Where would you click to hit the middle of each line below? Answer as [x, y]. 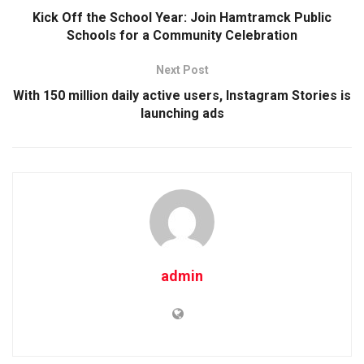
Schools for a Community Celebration [182, 35]
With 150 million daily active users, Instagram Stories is [182, 95]
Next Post [182, 69]
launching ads [182, 113]
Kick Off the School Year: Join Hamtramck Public [182, 17]
